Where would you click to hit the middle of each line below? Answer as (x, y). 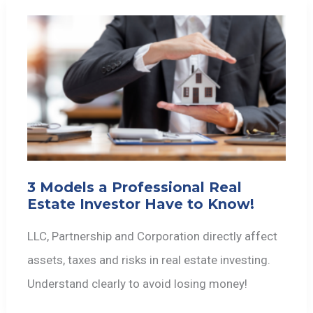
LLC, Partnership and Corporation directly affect (153, 236)
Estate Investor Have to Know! (141, 204)
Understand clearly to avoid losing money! (138, 283)
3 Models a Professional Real (135, 187)
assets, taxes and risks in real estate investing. (149, 260)
